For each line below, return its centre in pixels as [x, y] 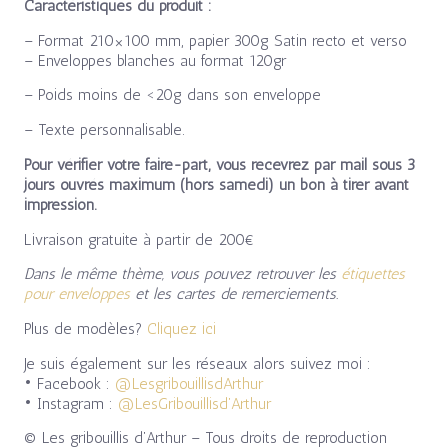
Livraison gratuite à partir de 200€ [139, 239]
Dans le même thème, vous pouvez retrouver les [182, 274]
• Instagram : [70, 403]
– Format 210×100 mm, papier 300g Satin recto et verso [215, 40]
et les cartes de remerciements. [233, 294]
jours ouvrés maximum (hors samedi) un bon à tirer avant [216, 184]
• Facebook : [69, 383]
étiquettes [372, 274]
